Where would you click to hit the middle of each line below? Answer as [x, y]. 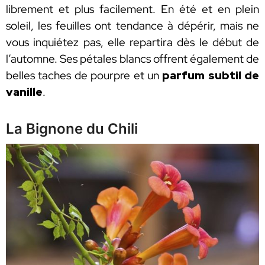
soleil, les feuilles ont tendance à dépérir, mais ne [132, 25]
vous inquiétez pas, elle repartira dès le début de [132, 42]
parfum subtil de [211, 75]
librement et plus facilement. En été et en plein [132, 9]
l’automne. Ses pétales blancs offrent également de [132, 59]
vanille [24, 92]
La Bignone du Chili [72, 128]
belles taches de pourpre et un [84, 75]
